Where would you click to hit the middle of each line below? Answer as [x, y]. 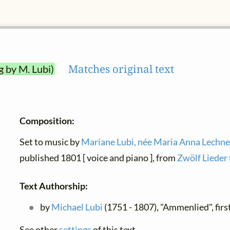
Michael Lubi [77, 207]
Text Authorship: [54, 186]
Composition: [47, 121]
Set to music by [51, 142]
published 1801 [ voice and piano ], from [99, 158]
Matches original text [121, 69]
